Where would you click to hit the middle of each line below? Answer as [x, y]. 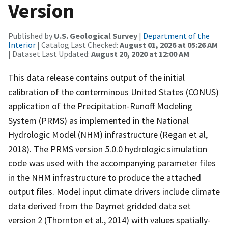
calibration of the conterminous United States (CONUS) [113, 92]
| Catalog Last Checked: [78, 45]
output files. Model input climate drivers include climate [114, 191]
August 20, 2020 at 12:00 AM [140, 54]
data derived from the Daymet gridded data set [99, 206]
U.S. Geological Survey [96, 35]
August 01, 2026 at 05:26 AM [169, 45]
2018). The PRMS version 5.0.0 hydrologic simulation [108, 149]
